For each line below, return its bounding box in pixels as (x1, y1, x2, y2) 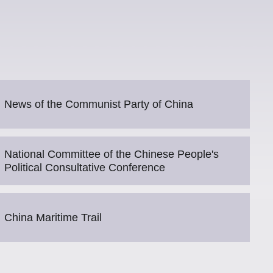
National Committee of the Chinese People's (4, 148, 219, 160)
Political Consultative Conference (4, 161, 165, 174)
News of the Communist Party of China (4, 98, 193, 110)
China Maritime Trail (4, 211, 102, 224)
